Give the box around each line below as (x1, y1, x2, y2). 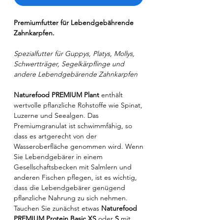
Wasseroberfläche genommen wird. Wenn (14, 142, 143, 151)
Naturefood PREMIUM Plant (14, 90, 99, 100)
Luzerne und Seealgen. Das (14, 111, 99, 120)
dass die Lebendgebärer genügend (14, 183, 125, 192)
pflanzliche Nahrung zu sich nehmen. (14, 193, 128, 203)
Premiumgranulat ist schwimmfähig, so (14, 121, 132, 131)
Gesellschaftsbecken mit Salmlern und (14, 163, 132, 172)
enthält (99, 90, 123, 100)
